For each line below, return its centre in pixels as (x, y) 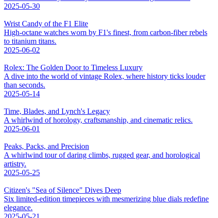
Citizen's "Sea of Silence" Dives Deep (63, 190)
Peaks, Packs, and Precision (46, 146)
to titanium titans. (30, 41)
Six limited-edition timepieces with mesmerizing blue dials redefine (106, 199)
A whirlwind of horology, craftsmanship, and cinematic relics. (98, 120)
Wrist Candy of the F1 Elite (46, 23)
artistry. (15, 163)
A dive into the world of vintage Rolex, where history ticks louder (105, 76)
